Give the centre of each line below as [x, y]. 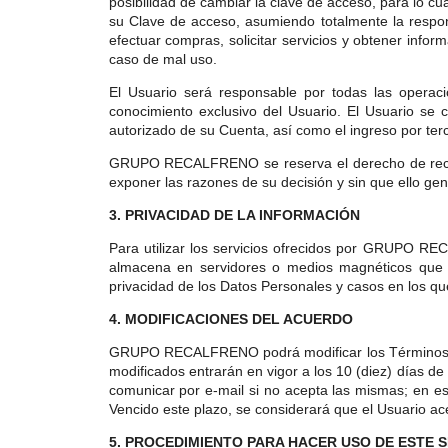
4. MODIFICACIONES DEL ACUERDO [230, 319]
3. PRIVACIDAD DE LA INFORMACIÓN [234, 215]
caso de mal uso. [162, 59]
